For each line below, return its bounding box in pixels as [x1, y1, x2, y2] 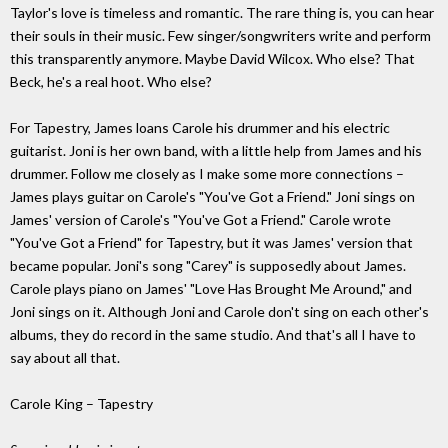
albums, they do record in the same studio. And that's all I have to [10, 326, 416, 344]
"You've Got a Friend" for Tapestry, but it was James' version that [10, 234, 413, 252]
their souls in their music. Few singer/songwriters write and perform [10, 27, 431, 45]
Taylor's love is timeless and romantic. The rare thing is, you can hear [10, 4, 434, 22]
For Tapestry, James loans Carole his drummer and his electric [10, 119, 390, 137]
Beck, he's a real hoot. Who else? [10, 73, 212, 91]
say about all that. [10, 349, 120, 367]
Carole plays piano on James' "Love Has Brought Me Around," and [10, 280, 412, 298]
